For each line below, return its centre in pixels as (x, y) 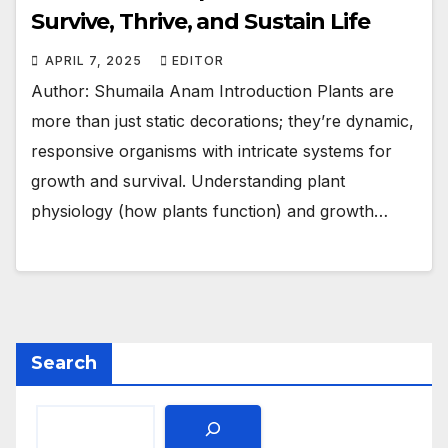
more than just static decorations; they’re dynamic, (222, 120)
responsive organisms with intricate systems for (211, 150)
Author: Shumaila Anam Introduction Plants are (212, 90)
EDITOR (198, 60)
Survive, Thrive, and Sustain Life (200, 21)
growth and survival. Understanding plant (188, 180)
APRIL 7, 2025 (95, 60)
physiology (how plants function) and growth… (209, 210)
